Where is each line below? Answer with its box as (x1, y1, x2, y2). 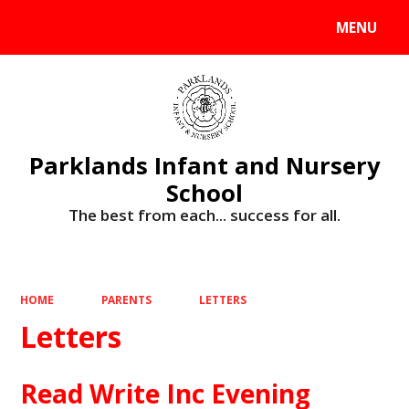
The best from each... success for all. (68, 204, 341, 225)
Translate (127, 22, 188, 40)
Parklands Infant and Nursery (28, 149, 381, 181)
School (166, 176, 243, 208)
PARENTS (101, 292, 152, 308)
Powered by (18, 22, 94, 40)
